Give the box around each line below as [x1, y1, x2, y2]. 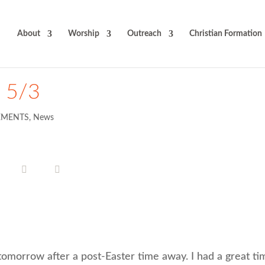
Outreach [127, 30, 161, 38]
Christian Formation [189, 30, 262, 38]
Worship [67, 30, 99, 38]
